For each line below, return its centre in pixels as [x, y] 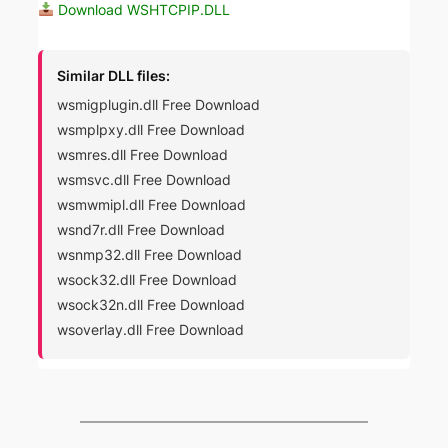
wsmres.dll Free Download [143, 155]
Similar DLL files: [114, 76]
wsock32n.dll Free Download [151, 305]
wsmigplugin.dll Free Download [159, 105]
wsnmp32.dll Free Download [150, 255]
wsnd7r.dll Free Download [141, 230]
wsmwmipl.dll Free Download [152, 205]
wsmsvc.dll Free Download [144, 180]
